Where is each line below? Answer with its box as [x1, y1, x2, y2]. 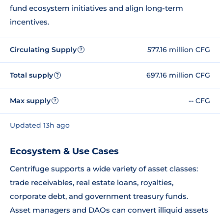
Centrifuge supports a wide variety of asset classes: [10, 164, 198, 173]
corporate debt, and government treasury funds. [10, 192, 188, 201]
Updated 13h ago [10, 121, 70, 130]
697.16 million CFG [146, 70, 210, 80]
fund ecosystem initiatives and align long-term [10, 3, 183, 13]
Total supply [10, 70, 53, 80]
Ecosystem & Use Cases [10, 146, 119, 157]
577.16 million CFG [147, 45, 210, 54]
